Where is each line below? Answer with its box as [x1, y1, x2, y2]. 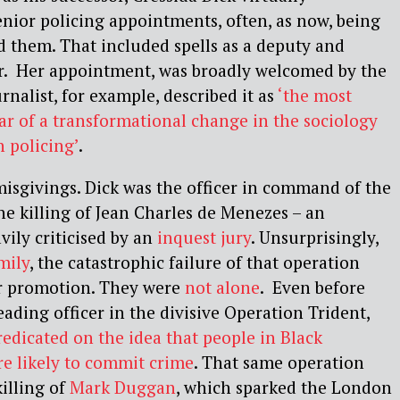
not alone [185, 275, 260, 298]
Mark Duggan [70, 375, 176, 398]
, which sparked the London [176, 375, 392, 398]
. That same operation [194, 350, 364, 373]
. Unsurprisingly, [251, 225, 379, 248]
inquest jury [157, 225, 251, 248]
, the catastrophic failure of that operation [29, 250, 360, 273]
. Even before [260, 275, 365, 298]
